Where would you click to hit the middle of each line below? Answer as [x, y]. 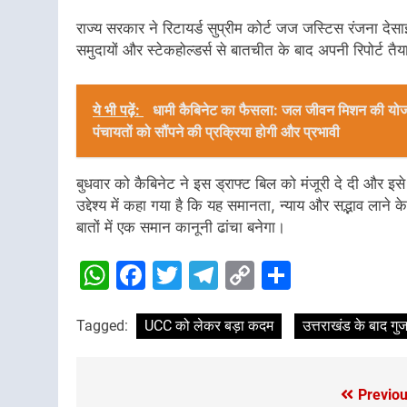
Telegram [283, 275]
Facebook [213, 275]
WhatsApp [181, 275]
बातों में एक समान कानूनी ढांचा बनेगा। [181, 227]
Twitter [231, 275]
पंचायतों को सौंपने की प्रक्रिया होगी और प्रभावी [216, 131]
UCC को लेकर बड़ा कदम [209, 326]
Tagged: [104, 326]
